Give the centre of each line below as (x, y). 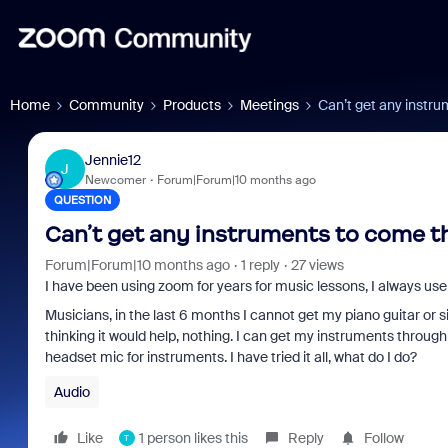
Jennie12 (112, 159)
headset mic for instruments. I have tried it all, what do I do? (230, 357)
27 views (317, 265)
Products (192, 105)
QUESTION (82, 200)
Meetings (269, 105)
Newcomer (115, 179)
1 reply (260, 265)
